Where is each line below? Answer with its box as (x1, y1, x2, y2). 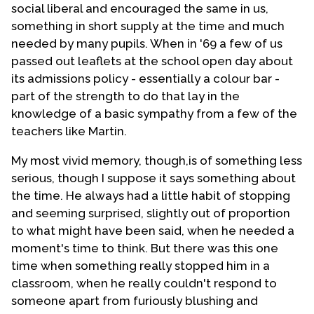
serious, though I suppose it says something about (11, 170, 296, 185)
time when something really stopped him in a (11, 258, 270, 273)
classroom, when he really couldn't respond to (11, 275, 277, 290)
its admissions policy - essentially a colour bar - (11, 71, 280, 86)
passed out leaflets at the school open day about (11, 53, 293, 68)
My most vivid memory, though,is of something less (11, 153, 302, 168)
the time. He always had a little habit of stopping (11, 188, 290, 203)
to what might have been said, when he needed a (11, 223, 294, 238)
